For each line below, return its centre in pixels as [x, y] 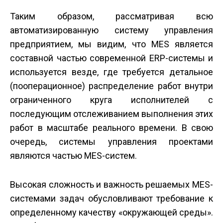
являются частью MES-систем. [73, 155]
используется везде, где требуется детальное [111, 72]
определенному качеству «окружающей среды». [111, 212]
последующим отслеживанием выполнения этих [111, 113]
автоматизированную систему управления [111, 30]
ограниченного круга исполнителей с [111, 100]
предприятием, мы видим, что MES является [111, 44]
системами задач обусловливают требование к [111, 198]
